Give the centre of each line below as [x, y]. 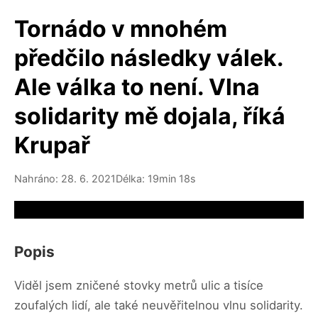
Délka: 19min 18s [156, 179]
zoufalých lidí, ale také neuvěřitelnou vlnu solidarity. [159, 305]
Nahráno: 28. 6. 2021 [65, 179]
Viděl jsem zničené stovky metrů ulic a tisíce [139, 285]
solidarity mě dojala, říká [150, 116]
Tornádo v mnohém [121, 29]
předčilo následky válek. [149, 58]
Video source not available [86, 209]
